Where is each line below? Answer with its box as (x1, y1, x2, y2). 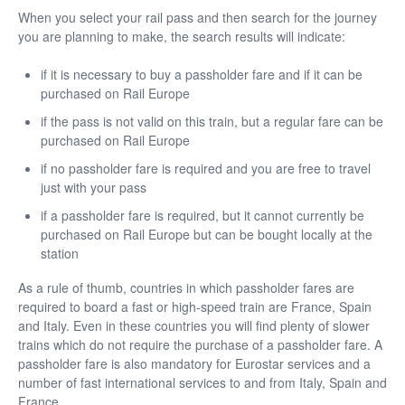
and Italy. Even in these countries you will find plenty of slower (18, 316, 370, 335)
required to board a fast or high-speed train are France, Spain (18, 297, 372, 316)
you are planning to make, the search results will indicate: (18, 27, 345, 46)
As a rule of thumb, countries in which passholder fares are (18, 278, 354, 297)
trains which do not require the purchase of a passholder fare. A (18, 335, 382, 354)
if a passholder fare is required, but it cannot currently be (41, 206, 364, 225)
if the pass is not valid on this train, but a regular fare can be (41, 112, 383, 131)
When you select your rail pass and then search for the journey (18, 8, 377, 27)
